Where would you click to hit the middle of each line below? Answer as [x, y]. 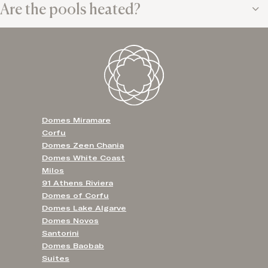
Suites [56, 258]
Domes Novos [70, 220]
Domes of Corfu [75, 195]
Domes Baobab [73, 246]
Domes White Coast [83, 158]
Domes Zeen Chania [83, 145]
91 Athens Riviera [77, 183]
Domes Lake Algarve [84, 208]
